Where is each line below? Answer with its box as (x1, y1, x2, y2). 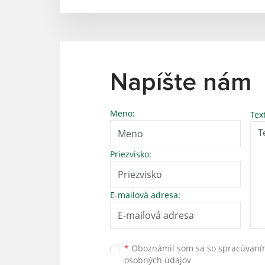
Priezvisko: (110, 148, 151, 160)
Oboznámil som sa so (129, 243, 218, 254)
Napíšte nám (110, 70, 251, 95)
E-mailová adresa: (110, 189, 180, 201)
